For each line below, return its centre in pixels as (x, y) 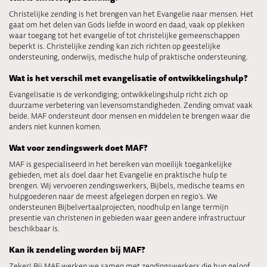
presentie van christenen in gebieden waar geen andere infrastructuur (127, 218)
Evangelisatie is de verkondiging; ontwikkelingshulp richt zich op (118, 94)
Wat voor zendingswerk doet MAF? (78, 148)
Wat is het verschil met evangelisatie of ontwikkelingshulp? (128, 78)
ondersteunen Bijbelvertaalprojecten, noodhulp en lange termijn (119, 207)
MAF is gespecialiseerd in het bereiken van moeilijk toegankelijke (120, 164)
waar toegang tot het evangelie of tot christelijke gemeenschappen (124, 35)
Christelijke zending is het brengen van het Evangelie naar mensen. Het (131, 14)
